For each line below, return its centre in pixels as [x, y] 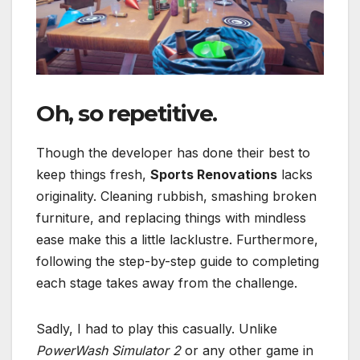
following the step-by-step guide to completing [178, 262]
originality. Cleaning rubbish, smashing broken [176, 196]
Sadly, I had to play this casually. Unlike [157, 329]
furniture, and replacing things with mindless [171, 218]
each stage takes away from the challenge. [167, 283]
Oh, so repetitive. [127, 114]
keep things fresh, [93, 175]
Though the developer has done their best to [173, 153]
